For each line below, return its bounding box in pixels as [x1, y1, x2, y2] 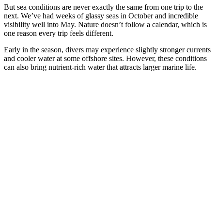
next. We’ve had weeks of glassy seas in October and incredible [4, 12, 198, 20]
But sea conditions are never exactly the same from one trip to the [4, 3, 203, 12]
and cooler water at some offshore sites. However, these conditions [4, 54, 207, 63]
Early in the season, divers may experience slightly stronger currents [4, 46, 211, 54]
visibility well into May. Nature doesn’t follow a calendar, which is [4, 20, 207, 29]
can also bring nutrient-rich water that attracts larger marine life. [4, 63, 197, 72]
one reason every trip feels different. [4, 29, 113, 38]
